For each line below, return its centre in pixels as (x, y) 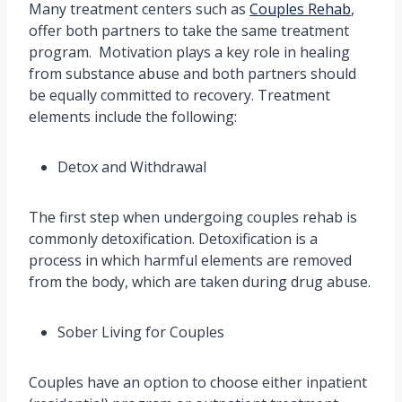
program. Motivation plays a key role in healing (189, 52)
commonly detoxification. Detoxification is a (173, 239)
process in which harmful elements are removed (190, 261)
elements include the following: (133, 117)
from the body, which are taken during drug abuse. (200, 282)
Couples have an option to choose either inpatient (198, 383)
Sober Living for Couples (141, 332)
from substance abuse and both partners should (192, 74)
